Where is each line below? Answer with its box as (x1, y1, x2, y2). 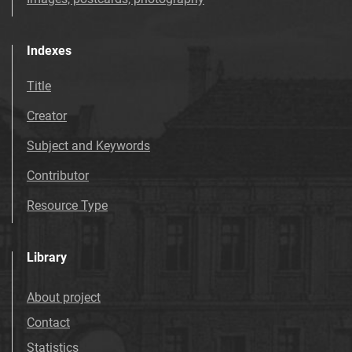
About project (27, 290, 101, 306)
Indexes (27, 43, 71, 59)
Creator (27, 108, 67, 124)
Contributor (27, 168, 89, 184)
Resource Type (27, 198, 108, 214)
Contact (27, 315, 70, 331)
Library (27, 250, 67, 266)
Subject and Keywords (27, 138, 150, 154)
